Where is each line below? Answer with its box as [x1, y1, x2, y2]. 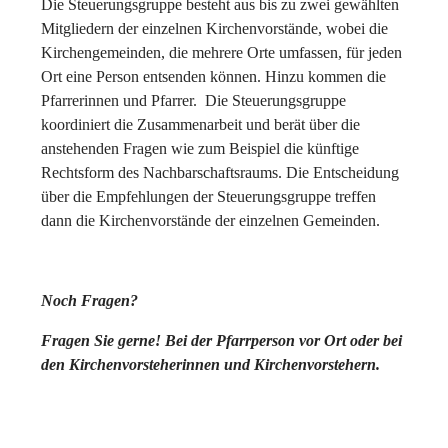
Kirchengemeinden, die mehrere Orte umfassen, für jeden [41, 43, 402, 61]
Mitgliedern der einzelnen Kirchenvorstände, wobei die [41, 19, 388, 37]
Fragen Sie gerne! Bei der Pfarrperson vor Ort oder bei [41, 331, 402, 349]
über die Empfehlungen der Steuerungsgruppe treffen [41, 187, 376, 205]
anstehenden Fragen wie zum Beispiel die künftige [41, 139, 359, 157]
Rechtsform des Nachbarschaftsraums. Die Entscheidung [41, 163, 399, 181]
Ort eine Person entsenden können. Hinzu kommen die [41, 67, 386, 85]
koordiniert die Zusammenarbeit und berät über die [41, 115, 360, 133]
